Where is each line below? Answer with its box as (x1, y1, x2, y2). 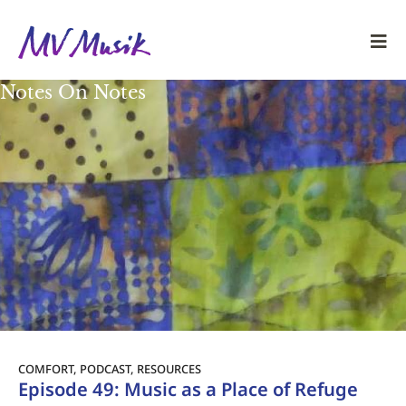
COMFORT (18, 360, 73, 377)
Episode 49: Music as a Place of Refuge (18, 375, 358, 401)
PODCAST (80, 360, 130, 377)
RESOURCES (137, 360, 201, 377)
